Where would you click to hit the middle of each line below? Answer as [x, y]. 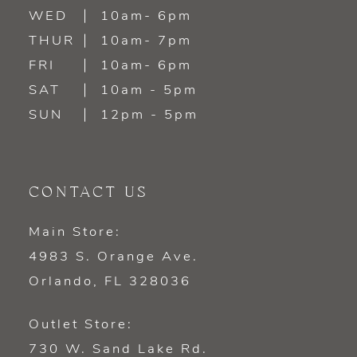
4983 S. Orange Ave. [113, 257]
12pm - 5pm [149, 115]
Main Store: [75, 232]
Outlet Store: [80, 325]
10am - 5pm [149, 90]
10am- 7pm [147, 41]
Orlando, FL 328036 [110, 281]
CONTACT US [88, 192]
